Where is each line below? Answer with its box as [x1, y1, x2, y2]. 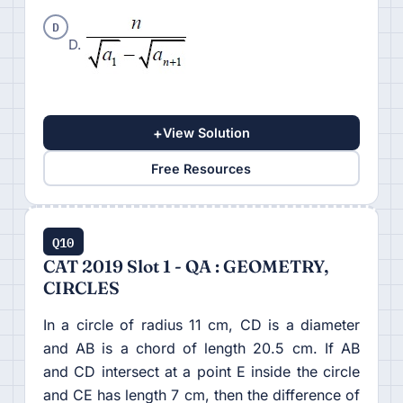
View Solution [162, 125, 250, 141]
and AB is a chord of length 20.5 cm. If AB [42, 339, 361, 358]
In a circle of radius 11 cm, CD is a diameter [42, 316, 361, 335]
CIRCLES [42, 277, 120, 300]
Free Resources [151, 160, 252, 176]
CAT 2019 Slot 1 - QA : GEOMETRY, [42, 255, 328, 278]
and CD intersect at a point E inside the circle [42, 363, 361, 381]
